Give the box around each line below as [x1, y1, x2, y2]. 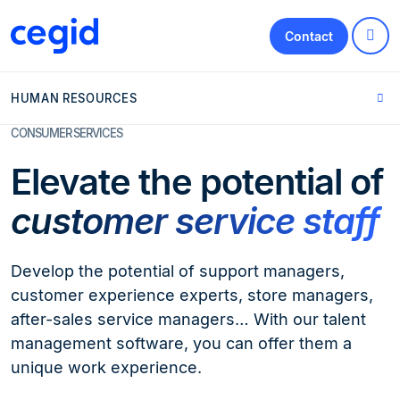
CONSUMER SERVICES [11, 126, 122, 140]
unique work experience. [11, 358, 202, 377]
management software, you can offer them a [11, 334, 352, 353]
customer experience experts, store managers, [11, 286, 373, 304]
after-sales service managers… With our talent [11, 310, 366, 329]
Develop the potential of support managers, [11, 262, 345, 280]
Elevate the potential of [11, 160, 384, 204]
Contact [285, 28, 334, 44]
